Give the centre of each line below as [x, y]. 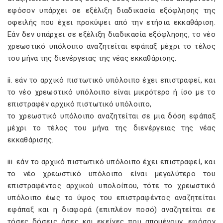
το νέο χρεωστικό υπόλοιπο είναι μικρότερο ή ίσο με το [111, 92]
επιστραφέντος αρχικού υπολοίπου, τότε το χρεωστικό [111, 186]
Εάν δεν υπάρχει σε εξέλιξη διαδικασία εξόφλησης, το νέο [111, 34]
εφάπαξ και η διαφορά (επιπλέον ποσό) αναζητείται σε [111, 210]
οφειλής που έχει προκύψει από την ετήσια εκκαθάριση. [111, 22]
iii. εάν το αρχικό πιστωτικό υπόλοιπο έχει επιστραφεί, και [111, 162]
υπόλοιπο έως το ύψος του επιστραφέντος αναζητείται [111, 198]
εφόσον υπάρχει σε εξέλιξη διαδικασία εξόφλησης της [111, 10]
